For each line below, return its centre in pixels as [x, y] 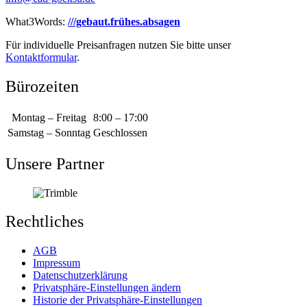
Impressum [57, 263]
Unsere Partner [55, 163]
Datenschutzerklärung [80, 275]
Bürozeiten [42, 86]
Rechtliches [45, 222]
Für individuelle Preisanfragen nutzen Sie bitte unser [118, 45]
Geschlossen [120, 132]
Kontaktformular [41, 57]
